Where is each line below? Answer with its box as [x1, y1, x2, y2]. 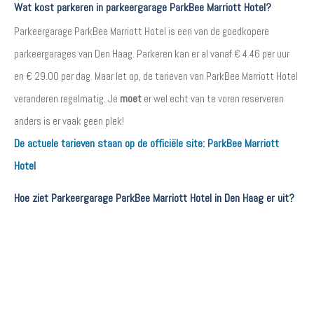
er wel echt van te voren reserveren [142, 92, 284, 105]
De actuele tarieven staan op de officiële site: [14, 136, 207, 151]
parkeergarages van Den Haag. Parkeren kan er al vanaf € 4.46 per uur [14, 47, 289, 60]
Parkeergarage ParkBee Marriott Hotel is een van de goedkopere [14, 25, 269, 38]
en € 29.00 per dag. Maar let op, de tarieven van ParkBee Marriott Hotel [14, 69, 298, 83]
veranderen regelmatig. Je [14, 92, 120, 105]
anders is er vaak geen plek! [14, 114, 124, 128]
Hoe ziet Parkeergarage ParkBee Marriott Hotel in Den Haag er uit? [14, 191, 294, 205]
